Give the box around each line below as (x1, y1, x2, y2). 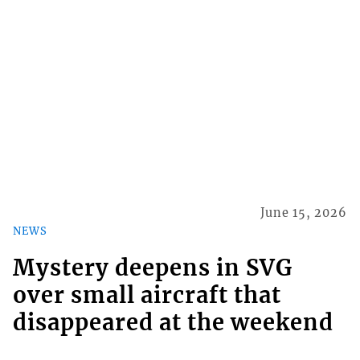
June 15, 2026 (260, 205, 348, 220)
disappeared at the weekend (12, 309, 333, 337)
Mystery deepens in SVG (12, 254, 292, 282)
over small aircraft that (12, 281, 281, 309)
